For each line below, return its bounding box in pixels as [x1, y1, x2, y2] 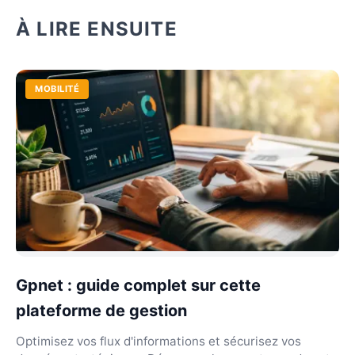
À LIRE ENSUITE [16, 17, 177, 40]
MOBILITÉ [35, 82, 80, 94]
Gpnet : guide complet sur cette [16, 276, 261, 295]
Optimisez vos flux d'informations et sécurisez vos [16, 334, 301, 349]
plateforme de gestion [16, 301, 187, 320]
